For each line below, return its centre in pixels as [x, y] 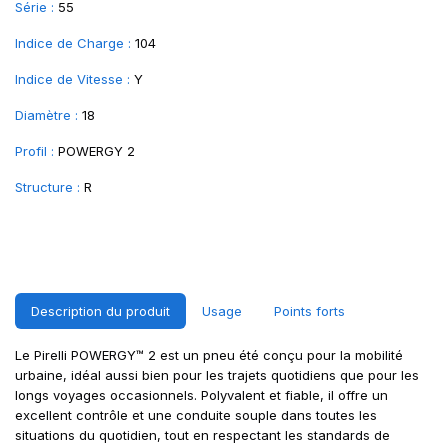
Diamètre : [46, 115]
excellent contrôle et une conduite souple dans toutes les [196, 415]
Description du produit [100, 311]
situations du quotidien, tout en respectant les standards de [202, 435]
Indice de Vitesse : [72, 79]
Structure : [47, 187]
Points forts [309, 311]
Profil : [34, 151]
